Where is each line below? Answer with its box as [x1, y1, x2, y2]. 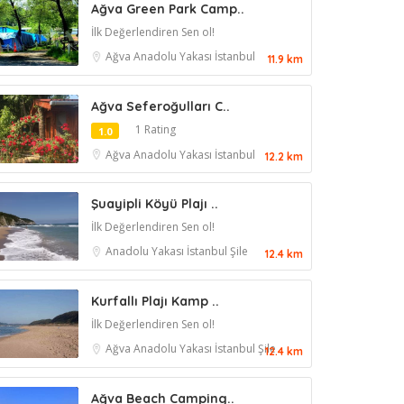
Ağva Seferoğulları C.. [91, 97, 230, 115]
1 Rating [135, 121, 176, 137]
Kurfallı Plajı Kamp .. [91, 293, 219, 309]
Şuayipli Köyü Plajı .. [91, 196, 218, 212]
